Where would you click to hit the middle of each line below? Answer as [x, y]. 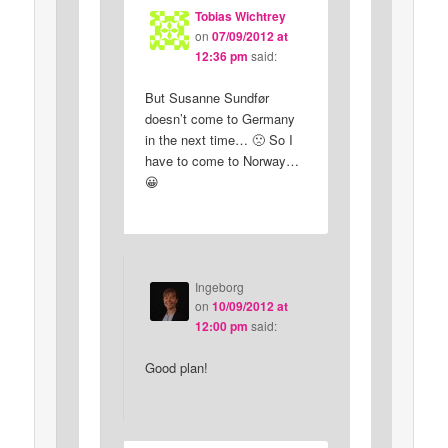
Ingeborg [219, 286]
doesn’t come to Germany [219, 119]
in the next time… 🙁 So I [218, 140]
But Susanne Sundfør [206, 98]
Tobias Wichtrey [240, 16]
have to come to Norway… [221, 161]
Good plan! [176, 367]
